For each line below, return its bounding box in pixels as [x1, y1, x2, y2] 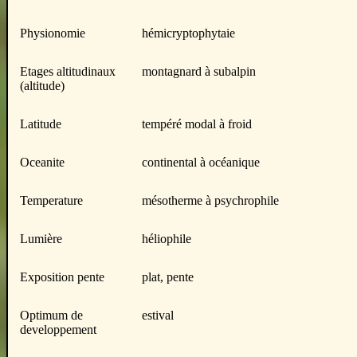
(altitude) [20, 79, 65, 92]
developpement [20, 323, 96, 336]
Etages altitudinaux [20, 65, 116, 78]
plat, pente [142, 270, 194, 284]
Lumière [20, 232, 62, 245]
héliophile [142, 232, 191, 245]
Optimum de [20, 308, 83, 322]
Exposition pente [20, 270, 104, 284]
